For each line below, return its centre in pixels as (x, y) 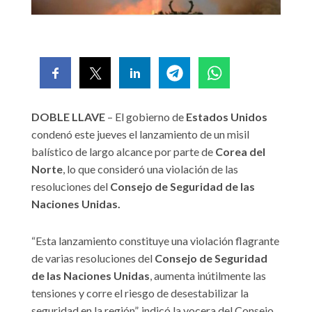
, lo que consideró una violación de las (150, 169)
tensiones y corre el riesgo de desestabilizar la (140, 293)
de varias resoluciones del (93, 258)
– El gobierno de (146, 117)
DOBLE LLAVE (68, 117)
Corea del (240, 152)
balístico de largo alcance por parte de (123, 152)
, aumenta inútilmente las (208, 276)
